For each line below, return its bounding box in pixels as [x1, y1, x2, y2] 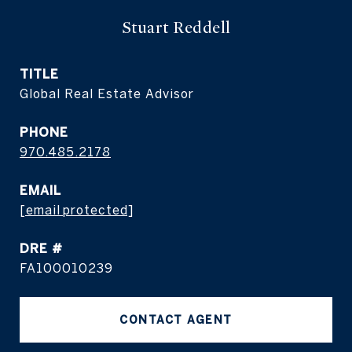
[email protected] [20, 203, 134, 217]
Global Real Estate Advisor [20, 86, 194, 101]
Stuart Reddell [121, 18, 231, 38]
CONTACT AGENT [119, 313, 233, 326]
